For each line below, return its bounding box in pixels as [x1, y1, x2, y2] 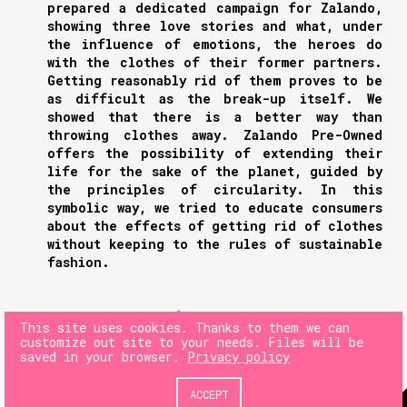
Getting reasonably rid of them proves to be [47, 72, 382, 90]
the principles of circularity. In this [47, 181, 382, 199]
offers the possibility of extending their [47, 144, 382, 163]
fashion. [47, 253, 110, 272]
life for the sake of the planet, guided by [47, 163, 382, 181]
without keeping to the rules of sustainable [47, 235, 382, 253]
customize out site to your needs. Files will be [20, 333, 363, 351]
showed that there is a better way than [47, 108, 382, 126]
